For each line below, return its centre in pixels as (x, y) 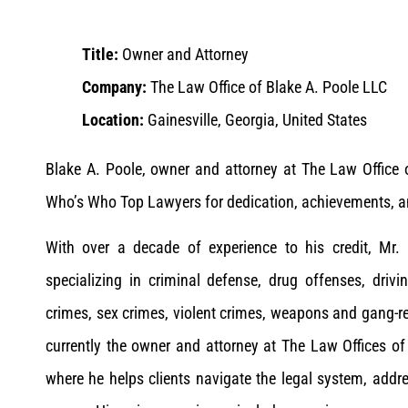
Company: (116, 87)
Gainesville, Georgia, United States (257, 120)
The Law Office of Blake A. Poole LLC (269, 87)
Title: (100, 54)
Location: (115, 120)
